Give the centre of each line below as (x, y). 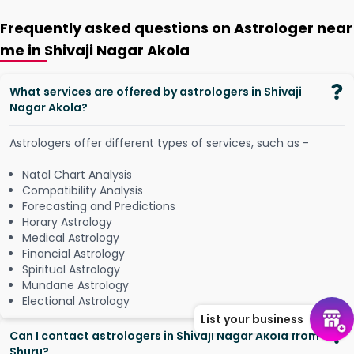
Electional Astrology (76, 301)
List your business (252, 319)
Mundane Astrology (75, 285)
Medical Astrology (71, 238)
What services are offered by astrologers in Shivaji (156, 92)
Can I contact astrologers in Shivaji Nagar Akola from (164, 336)
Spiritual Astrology (71, 269)
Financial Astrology (73, 254)
